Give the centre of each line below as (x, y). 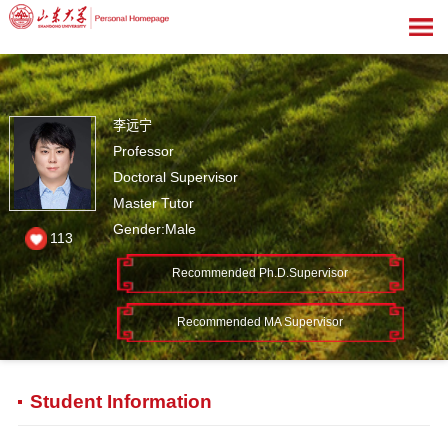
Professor (144, 151)
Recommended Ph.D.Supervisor (260, 273)
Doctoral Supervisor (176, 177)
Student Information (120, 401)
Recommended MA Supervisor (260, 322)
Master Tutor (154, 203)
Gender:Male (155, 229)
